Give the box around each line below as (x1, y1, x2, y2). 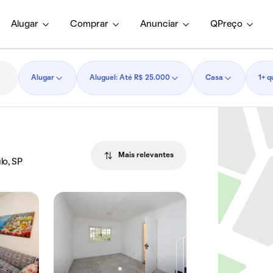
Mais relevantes (118, 152, 174, 158)
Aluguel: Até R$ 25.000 (89, 75, 170, 81)
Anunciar (140, 19, 179, 29)
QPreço (210, 19, 243, 29)
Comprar (70, 19, 108, 29)
